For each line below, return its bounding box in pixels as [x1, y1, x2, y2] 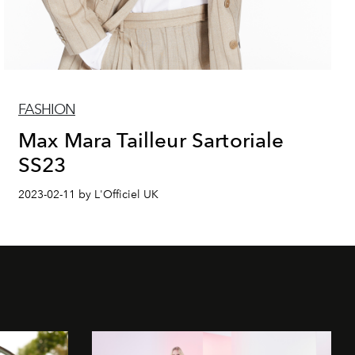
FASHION [18, 100, 75, 118]
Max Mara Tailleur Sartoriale [18, 127, 284, 152]
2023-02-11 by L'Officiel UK [18, 187, 158, 201]
